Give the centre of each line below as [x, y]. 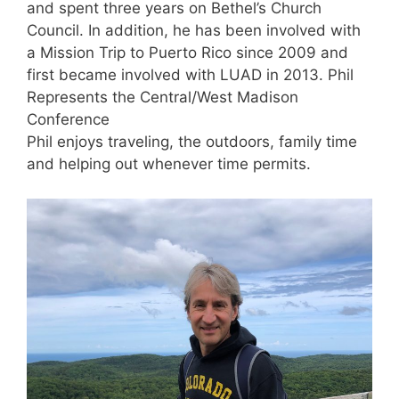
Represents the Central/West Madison [163, 98]
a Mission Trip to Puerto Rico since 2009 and [187, 53]
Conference [68, 120]
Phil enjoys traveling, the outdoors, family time [192, 142]
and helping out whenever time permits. [169, 164]
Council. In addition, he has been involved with [194, 31]
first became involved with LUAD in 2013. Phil [190, 75]
